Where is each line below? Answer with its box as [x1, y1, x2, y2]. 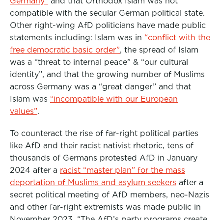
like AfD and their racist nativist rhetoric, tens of [10, 141, 193, 150]
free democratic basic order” [10, 45, 120, 55]
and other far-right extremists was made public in [10, 202, 201, 212]
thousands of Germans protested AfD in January [10, 153, 197, 163]
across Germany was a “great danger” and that [10, 82, 191, 91]
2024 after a [10, 165, 60, 175]
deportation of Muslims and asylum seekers [10, 178, 176, 187]
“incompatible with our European [50, 94, 178, 104]
